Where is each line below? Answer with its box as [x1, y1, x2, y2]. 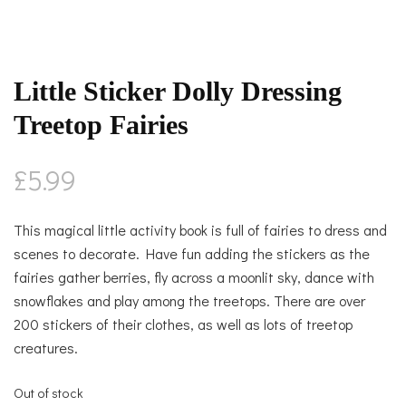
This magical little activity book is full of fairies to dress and [14, 219, 387, 239]
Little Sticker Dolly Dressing [14, 75, 342, 106]
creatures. [14, 337, 78, 357]
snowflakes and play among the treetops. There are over [14, 290, 365, 310]
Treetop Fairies [14, 109, 188, 140]
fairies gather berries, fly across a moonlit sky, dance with [14, 266, 374, 286]
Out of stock [14, 383, 83, 401]
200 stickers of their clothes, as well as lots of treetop [14, 314, 353, 333]
